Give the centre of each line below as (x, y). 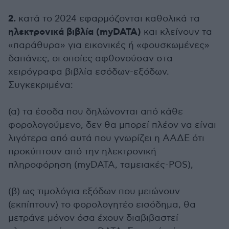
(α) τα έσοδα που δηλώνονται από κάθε (96, 112)
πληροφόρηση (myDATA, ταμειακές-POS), (101, 165)
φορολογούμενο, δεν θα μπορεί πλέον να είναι (112, 125)
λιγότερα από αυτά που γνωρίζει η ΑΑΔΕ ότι (106, 138)
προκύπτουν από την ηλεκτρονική (82, 152)
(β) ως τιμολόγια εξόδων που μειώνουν (94, 191)
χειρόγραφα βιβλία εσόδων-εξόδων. (89, 72)
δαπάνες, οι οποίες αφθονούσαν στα (90, 59)
